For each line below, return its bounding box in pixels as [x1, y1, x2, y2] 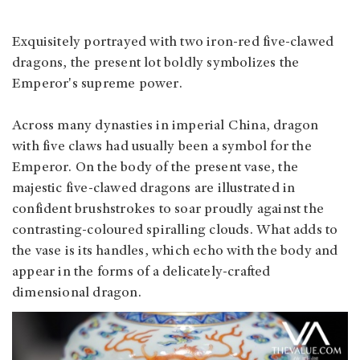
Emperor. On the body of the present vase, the [12, 160, 299, 175]
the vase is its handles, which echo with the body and [12, 243, 338, 259]
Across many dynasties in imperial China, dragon [12, 118, 319, 133]
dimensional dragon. [12, 285, 141, 301]
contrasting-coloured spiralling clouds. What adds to [12, 223, 338, 238]
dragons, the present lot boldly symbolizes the [12, 55, 300, 71]
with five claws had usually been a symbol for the [12, 139, 312, 154]
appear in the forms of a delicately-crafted [12, 264, 271, 280]
